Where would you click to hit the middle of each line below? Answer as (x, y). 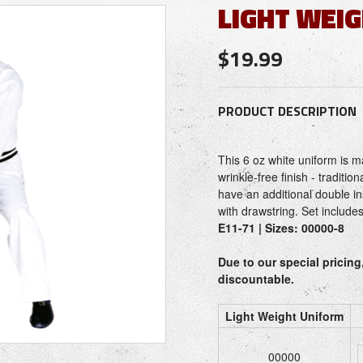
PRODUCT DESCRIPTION (287, 111)
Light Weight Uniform (284, 316)
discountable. (256, 279)
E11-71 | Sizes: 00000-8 (281, 228)
